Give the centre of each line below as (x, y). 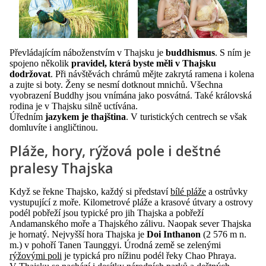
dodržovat (30, 74)
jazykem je (67, 116)
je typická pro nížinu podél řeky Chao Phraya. (149, 255)
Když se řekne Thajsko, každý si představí (90, 191)
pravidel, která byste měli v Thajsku (144, 63)
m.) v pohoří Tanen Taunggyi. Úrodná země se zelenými (115, 245)
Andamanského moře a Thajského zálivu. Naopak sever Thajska (130, 223)
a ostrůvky (227, 191)
